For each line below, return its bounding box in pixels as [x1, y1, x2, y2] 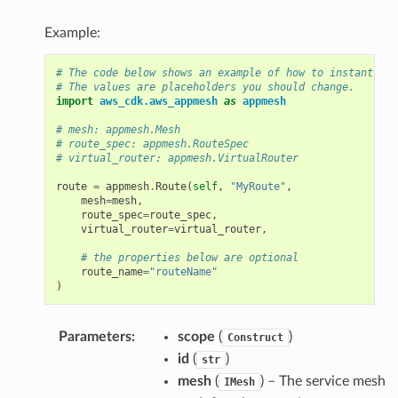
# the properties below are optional [80, 251, 298, 264]
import [55, 94, 93, 107]
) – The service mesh [259, 373, 386, 388]
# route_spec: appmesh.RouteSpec [55, 137, 249, 150]
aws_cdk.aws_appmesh [99, 94, 218, 107]
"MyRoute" [229, 179, 286, 193]
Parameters [58, 329, 131, 344]
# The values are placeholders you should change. [55, 80, 354, 93]
